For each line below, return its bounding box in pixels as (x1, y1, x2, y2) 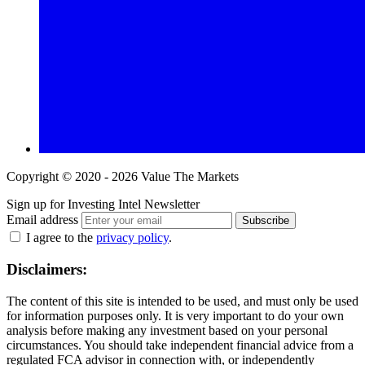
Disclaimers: (7, 260, 87, 278)
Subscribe (242, 214, 289, 227)
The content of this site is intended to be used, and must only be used (7, 293, 358, 308)
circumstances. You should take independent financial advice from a (7, 337, 354, 352)
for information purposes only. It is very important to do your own (7, 308, 344, 323)
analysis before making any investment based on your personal (7, 323, 328, 337)
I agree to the (26, 231, 96, 245)
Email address (7, 213, 78, 227)
